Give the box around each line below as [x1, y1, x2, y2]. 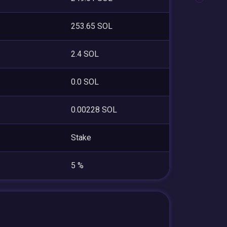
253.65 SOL [71, 21, 112, 31]
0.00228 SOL [71, 104, 117, 115]
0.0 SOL [71, 77, 99, 87]
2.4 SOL [71, 49, 99, 59]
